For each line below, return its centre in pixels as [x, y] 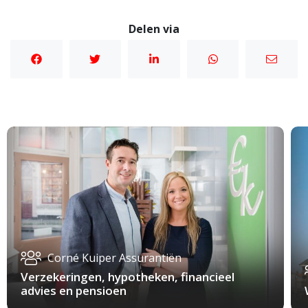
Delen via [154, 29]
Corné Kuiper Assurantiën [114, 257]
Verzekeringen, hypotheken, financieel [128, 276]
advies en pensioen [74, 290]
